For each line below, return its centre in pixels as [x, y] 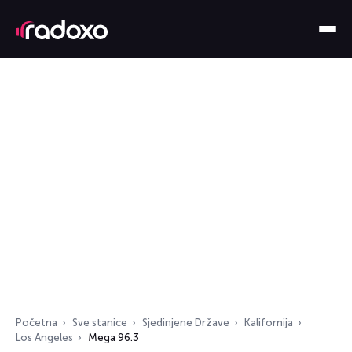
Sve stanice [100, 323]
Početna [37, 323]
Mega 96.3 [114, 337]
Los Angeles [44, 337]
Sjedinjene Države [186, 323]
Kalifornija [269, 323]
